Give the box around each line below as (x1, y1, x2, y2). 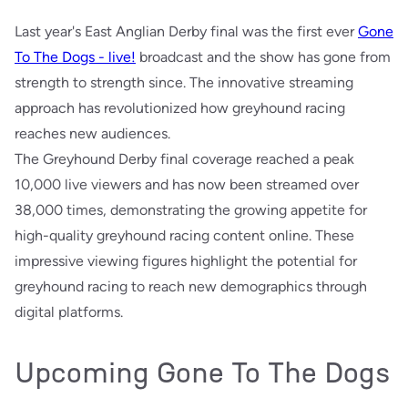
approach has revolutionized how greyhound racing (15, 98, 345, 117)
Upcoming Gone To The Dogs (15, 354, 390, 390)
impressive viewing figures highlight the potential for (15, 251, 357, 270)
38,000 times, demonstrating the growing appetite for (15, 200, 367, 219)
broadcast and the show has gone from (136, 47, 391, 66)
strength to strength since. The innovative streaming (15, 73, 353, 91)
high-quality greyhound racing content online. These (15, 226, 354, 244)
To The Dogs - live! (15, 47, 136, 66)
